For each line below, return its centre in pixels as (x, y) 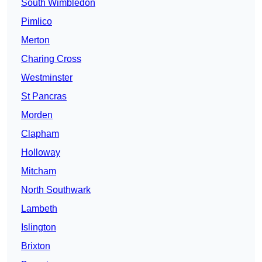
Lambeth (39, 209)
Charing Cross (51, 59)
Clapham (40, 134)
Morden (37, 115)
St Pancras (44, 96)
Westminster (47, 78)
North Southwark (56, 190)
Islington (39, 227)
